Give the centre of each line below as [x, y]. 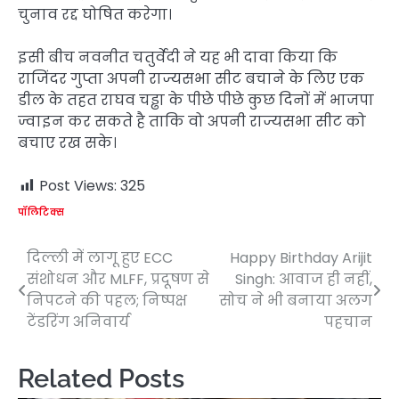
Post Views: [78, 185]
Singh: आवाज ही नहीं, [304, 279]
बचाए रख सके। [67, 142]
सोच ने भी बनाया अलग [296, 300]
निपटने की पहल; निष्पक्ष [107, 300]
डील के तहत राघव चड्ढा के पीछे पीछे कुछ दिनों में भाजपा [196, 100]
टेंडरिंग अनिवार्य [78, 322]
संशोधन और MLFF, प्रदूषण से [118, 279]
